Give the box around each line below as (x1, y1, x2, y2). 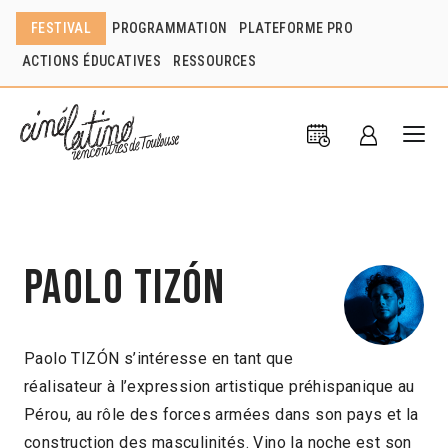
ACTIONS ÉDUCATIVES (22, 53, 162, 69)
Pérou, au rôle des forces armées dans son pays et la (24, 405, 419, 425)
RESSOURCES (173, 53, 257, 69)
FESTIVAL (31, 20, 92, 36)
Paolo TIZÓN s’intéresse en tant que (24, 349, 293, 369)
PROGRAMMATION (112, 20, 228, 36)
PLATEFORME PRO (239, 20, 354, 36)
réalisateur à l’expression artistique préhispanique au (24, 377, 415, 397)
